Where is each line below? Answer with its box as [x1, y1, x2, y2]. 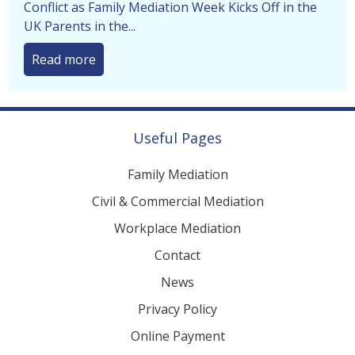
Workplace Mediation [114, 238, 241, 256]
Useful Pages [133, 147, 222, 166]
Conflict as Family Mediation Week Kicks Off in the [24, 17, 317, 35]
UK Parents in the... [24, 36, 136, 54]
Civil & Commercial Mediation [91, 211, 264, 229]
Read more [32, 69, 96, 87]
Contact [155, 265, 200, 283]
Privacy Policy [138, 319, 217, 337]
